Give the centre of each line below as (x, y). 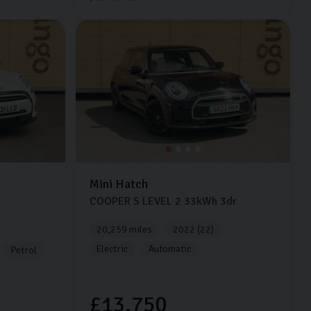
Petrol (23, 251)
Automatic (170, 249)
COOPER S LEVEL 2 (136, 202)
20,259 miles (125, 230)
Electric (112, 249)
